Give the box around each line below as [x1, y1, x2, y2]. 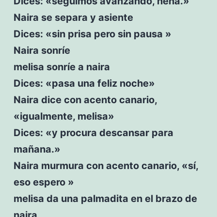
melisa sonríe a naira [13, 61, 110, 73]
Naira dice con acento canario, [13, 93, 157, 106]
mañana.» [13, 143, 61, 155]
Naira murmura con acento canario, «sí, [13, 159, 198, 171]
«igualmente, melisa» [13, 110, 114, 122]
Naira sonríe [13, 44, 70, 56]
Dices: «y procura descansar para [13, 126, 173, 139]
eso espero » [13, 176, 74, 188]
